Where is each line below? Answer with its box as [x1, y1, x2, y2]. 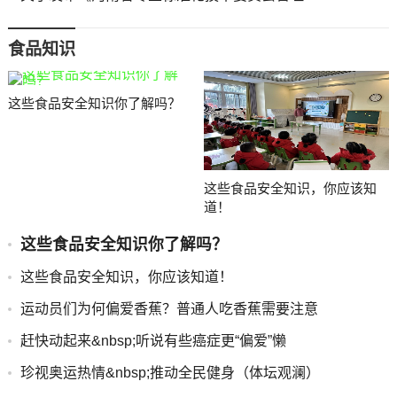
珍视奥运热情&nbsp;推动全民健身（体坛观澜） [19, 365, 320, 380]
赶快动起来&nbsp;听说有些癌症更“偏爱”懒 [19, 333, 286, 348]
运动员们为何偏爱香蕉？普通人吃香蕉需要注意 [19, 301, 318, 316]
